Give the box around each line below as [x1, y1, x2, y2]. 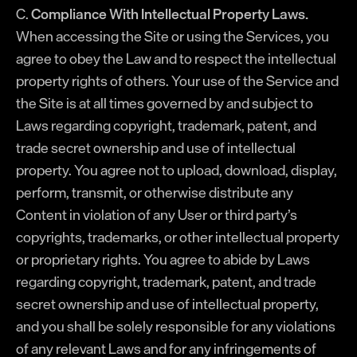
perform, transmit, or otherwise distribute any [16, 180, 293, 204]
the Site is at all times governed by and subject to [16, 91, 313, 115]
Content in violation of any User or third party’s [16, 202, 297, 226]
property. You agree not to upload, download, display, [16, 158, 337, 182]
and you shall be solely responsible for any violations [16, 314, 335, 338]
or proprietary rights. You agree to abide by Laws [16, 247, 310, 271]
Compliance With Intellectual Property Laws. [31, 2, 308, 25]
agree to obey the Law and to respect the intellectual [16, 46, 336, 70]
